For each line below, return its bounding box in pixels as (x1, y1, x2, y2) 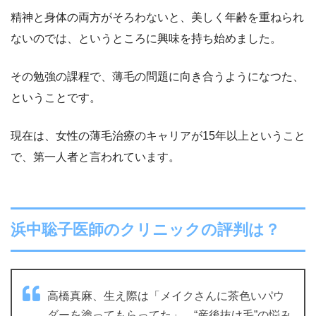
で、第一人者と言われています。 (11, 150, 180, 163)
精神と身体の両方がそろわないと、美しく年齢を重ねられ (11, 11, 304, 23)
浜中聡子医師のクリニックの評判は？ (11, 220, 280, 238)
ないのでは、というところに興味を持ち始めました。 (11, 32, 281, 44)
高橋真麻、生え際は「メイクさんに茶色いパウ (47, 290, 284, 303)
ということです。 (11, 91, 101, 104)
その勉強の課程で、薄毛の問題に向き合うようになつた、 (11, 70, 304, 83)
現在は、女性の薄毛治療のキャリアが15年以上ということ (11, 129, 305, 142)
